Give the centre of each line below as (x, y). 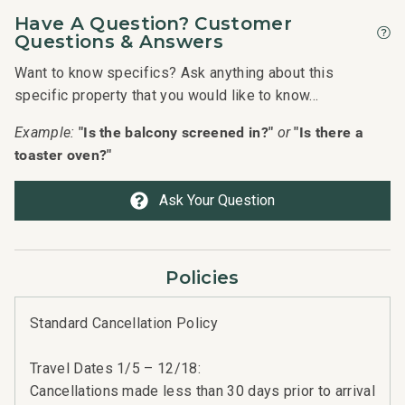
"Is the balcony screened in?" (176, 132)
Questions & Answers (119, 41)
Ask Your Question (217, 200)
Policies (202, 277)
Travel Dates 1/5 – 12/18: (115, 368)
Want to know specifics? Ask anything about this (174, 72)
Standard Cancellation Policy (124, 323)
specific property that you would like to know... (167, 95)
